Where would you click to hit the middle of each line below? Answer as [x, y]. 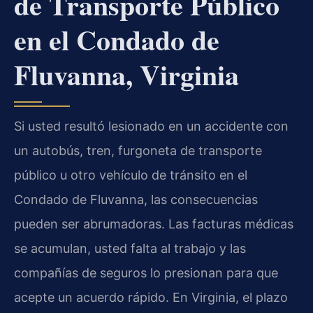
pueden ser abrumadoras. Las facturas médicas [154, 224]
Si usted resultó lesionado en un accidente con [151, 126]
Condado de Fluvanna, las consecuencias [136, 199]
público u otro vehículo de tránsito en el [131, 175]
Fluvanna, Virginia [126, 74]
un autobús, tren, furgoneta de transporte [138, 150]
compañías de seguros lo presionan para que [146, 272]
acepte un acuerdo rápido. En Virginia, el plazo [151, 297]
